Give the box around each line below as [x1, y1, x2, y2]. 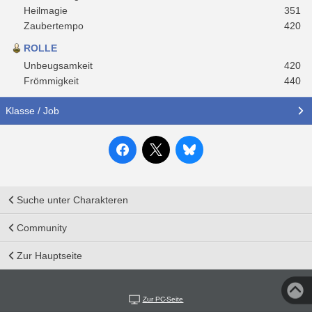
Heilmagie [24, 4, 68, 16]
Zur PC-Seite [142, 295, 184, 303]
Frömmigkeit [24, 75, 79, 86]
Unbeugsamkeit [24, 59, 93, 71]
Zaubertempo [24, 19, 84, 31]
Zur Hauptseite [17, 249, 82, 261]
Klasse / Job [6, 104, 59, 116]
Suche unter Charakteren [17, 194, 128, 205]
